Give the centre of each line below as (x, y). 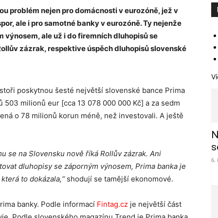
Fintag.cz (112, 204)
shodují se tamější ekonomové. (119, 179)
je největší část (155, 204)
